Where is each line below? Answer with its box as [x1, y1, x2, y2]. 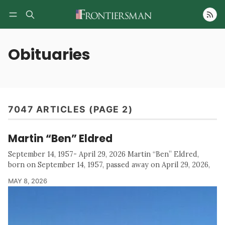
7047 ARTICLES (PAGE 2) [8, 104, 133, 115]
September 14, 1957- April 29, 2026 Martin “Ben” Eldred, [8, 150, 199, 159]
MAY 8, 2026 [8, 177, 47, 185]
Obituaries [8, 44, 90, 66]
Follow [175, 24, 198, 33]
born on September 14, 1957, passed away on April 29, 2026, [8, 160, 210, 170]
